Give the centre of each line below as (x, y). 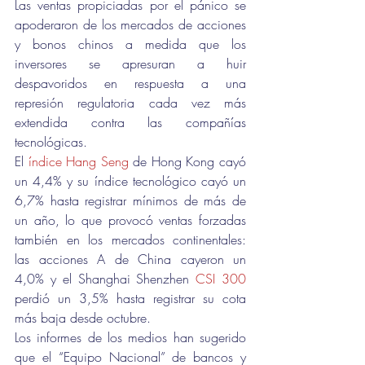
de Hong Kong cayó (187, 161)
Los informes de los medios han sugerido (130, 337)
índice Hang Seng (78, 161)
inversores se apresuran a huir (130, 64)
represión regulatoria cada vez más (130, 103)
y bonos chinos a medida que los (130, 44)
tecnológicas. (51, 142)
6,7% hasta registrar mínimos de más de (130, 200)
